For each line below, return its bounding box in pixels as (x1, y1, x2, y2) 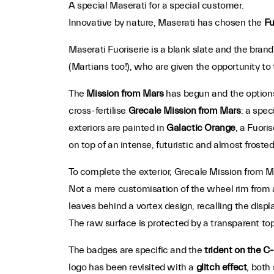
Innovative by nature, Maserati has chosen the (68, 17, 264, 28)
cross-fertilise (68, 105, 126, 116)
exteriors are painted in (68, 122, 166, 133)
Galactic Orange (166, 122, 235, 133)
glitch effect (196, 262, 247, 273)
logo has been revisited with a (68, 262, 196, 273)
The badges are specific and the (68, 245, 205, 256)
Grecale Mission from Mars (125, 105, 241, 116)
